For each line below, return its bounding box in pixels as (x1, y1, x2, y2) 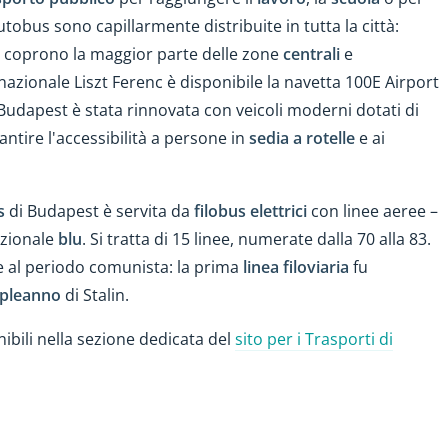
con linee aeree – (307, 199, 438, 222)
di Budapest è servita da (5, 199, 194, 222)
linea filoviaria (243, 255, 349, 278)
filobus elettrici (194, 199, 307, 222)
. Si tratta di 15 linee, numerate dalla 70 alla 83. (82, 227, 431, 250)
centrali (283, 42, 340, 65)
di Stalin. (61, 283, 129, 306)
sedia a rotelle (249, 126, 355, 149)
